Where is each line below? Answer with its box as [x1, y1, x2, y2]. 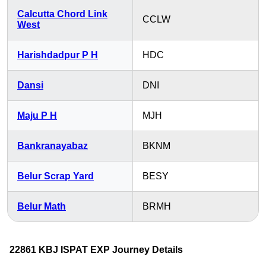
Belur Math [17, 201, 66, 211]
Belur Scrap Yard [17, 171, 94, 181]
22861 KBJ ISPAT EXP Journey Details [9, 245, 183, 255]
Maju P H [17, 110, 57, 121]
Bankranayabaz [17, 141, 88, 151]
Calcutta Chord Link [17, 9, 107, 19]
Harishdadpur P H [17, 50, 98, 60]
